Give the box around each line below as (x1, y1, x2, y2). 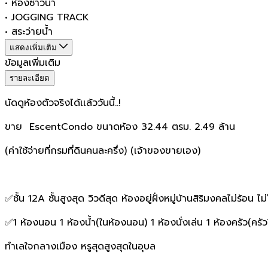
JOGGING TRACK (11, 10, 89, 25)
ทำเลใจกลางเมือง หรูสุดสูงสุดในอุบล (5, 239, 156, 254)
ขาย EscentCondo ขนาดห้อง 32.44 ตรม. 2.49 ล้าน (5, 119, 239, 134)
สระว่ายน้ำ (11, 24, 53, 39)
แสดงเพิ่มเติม (10, 42, 57, 52)
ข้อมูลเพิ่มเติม (5, 55, 60, 70)
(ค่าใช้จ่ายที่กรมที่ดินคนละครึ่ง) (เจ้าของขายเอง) (5, 143, 200, 158)
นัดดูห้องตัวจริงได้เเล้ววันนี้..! (5, 95, 121, 110)
